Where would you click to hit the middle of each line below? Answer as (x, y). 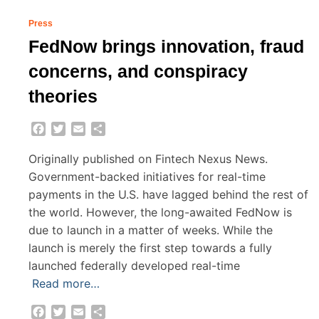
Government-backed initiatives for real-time (147, 176)
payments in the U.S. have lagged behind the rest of (168, 194)
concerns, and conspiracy (138, 72)
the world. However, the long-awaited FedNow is (160, 212)
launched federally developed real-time (134, 265)
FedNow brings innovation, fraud (166, 47)
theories (63, 96)
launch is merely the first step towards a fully (150, 247)
